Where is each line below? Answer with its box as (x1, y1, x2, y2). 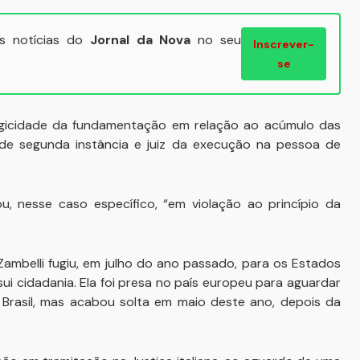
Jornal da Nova (89, 31, 191, 48)
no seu (190, 31, 242, 48)
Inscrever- (253, 37, 315, 51)
